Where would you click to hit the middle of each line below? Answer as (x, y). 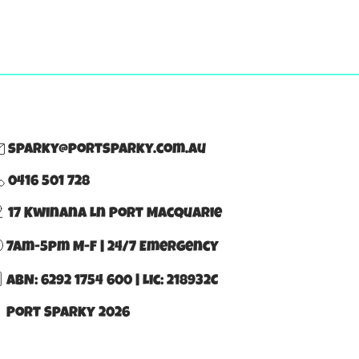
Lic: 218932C (180, 282)
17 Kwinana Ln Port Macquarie (113, 214)
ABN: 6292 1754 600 (69, 282)
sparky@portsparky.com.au (105, 150)
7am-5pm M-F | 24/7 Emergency (111, 248)
